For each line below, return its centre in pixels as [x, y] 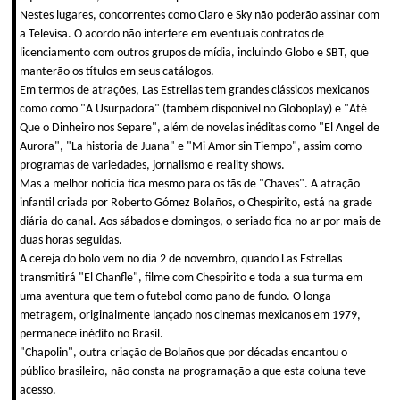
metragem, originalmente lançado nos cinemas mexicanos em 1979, [190, 315]
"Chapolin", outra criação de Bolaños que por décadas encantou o [183, 353]
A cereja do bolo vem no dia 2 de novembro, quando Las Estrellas [181, 259]
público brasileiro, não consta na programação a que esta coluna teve [193, 371]
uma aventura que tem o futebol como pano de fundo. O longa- [177, 296]
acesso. [38, 390]
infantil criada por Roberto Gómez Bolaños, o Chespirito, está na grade [196, 203]
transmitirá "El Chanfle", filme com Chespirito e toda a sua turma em [191, 278]
